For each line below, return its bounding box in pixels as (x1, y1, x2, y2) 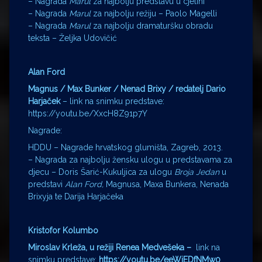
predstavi (28, 179, 65, 189)
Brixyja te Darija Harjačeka (28, 191, 123, 201)
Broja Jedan (172, 167, 219, 177)
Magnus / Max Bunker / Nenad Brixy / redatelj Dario (28, 84, 226, 94)
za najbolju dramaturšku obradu (91, 20, 213, 30)
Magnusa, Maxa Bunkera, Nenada (104, 179, 229, 189)
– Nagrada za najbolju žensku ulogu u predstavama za (28, 154, 232, 164)
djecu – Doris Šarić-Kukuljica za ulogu (28, 167, 172, 177)
